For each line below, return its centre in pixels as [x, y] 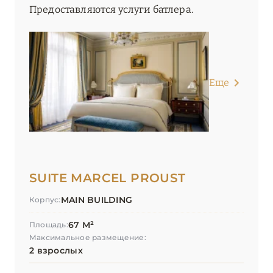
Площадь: [49, 225]
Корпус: [45, 200]
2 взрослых [56, 251]
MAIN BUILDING [97, 200]
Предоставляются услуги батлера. [111, 10]
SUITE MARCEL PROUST [108, 178]
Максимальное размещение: [88, 238]
